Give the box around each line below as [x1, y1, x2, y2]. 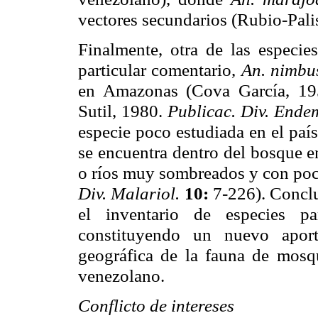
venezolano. [78, 265, 165, 285]
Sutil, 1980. [78, 100, 168, 121]
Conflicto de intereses [78, 295, 234, 315]
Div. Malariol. [78, 182, 185, 203]
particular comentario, [78, 59, 241, 79]
